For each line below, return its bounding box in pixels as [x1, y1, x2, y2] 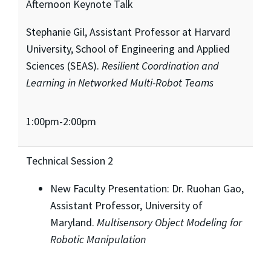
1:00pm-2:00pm [25, 114, 96, 128]
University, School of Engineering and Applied [25, 41, 230, 56]
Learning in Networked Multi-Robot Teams [25, 75, 214, 90]
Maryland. [50, 215, 97, 229]
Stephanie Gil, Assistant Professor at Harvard [25, 24, 230, 39]
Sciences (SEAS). [25, 58, 102, 73]
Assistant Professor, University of [50, 198, 203, 212]
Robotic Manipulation [50, 232, 146, 246]
